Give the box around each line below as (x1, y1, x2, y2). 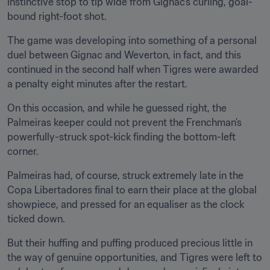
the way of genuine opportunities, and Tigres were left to (7, 251, 262, 263)
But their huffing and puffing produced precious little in (7, 237, 253, 249)
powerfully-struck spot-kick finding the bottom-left (7, 131, 236, 143)
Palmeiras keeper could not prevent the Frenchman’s (7, 116, 242, 128)
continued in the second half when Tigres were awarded (7, 63, 259, 75)
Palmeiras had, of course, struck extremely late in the (7, 169, 243, 181)
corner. (7, 145, 39, 157)
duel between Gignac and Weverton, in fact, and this (7, 49, 241, 61)
